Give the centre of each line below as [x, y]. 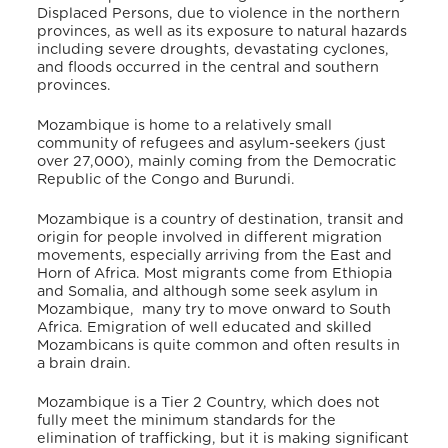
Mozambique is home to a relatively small [185, 126]
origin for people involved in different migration [210, 237]
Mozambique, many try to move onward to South [214, 309]
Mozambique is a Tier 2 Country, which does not [209, 403]
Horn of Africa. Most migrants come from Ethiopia [215, 273]
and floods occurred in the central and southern [208, 68]
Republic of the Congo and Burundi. [168, 180]
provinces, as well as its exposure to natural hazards [222, 32]
